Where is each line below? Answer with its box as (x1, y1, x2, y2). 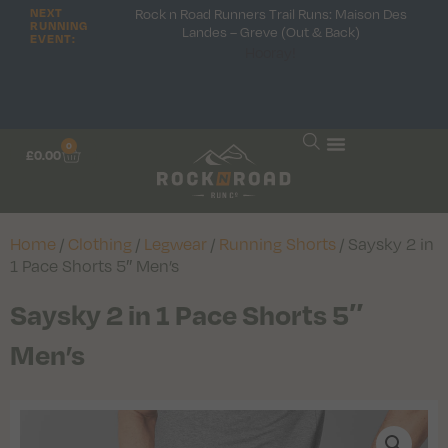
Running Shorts (219, 231, 336, 255)
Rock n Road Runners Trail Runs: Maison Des (134, 4, 407, 23)
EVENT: (30, 31, 76, 46)
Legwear (144, 231, 207, 255)
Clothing (68, 231, 132, 255)
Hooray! (245, 42, 297, 62)
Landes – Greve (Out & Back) (181, 22, 360, 41)
